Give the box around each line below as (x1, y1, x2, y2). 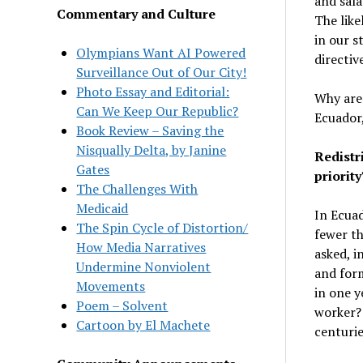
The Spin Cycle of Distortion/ (76, 218, 249, 237)
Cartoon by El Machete (76, 315, 211, 334)
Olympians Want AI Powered (76, 43, 246, 62)
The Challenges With (76, 179, 199, 198)
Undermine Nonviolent (76, 257, 211, 275)
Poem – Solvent (76, 296, 169, 314)
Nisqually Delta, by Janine (76, 140, 227, 159)
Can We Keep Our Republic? (76, 101, 239, 120)
